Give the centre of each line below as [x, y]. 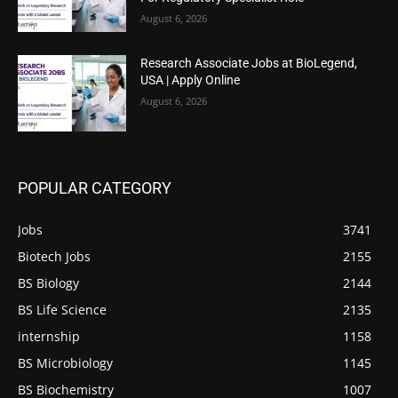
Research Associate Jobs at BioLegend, [249, 63]
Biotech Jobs [54, 256]
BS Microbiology [65, 362]
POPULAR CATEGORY [95, 187]
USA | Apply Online [191, 80]
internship [49, 336]
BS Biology [48, 283]
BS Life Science [62, 309]
